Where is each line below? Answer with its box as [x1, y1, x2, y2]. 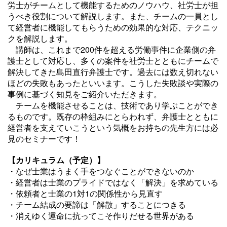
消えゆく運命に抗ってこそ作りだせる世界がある [16, 210, 194, 221]
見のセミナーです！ [8, 133, 81, 144]
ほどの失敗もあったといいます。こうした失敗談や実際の [8, 77, 218, 89]
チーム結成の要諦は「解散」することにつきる [16, 199, 186, 210]
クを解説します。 [8, 32, 72, 44]
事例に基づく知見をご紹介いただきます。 [8, 88, 162, 100]
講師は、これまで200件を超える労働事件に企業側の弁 [8, 44, 216, 55]
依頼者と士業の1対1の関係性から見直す [16, 187, 163, 199]
